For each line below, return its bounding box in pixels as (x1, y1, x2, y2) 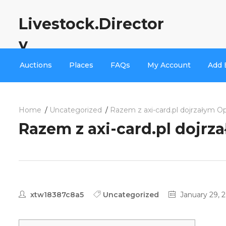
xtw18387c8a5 (28, 190, 84, 199)
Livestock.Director (19, 15, 164, 33)
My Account (147, 61, 191, 70)
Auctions (20, 61, 52, 70)
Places (69, 61, 93, 70)
